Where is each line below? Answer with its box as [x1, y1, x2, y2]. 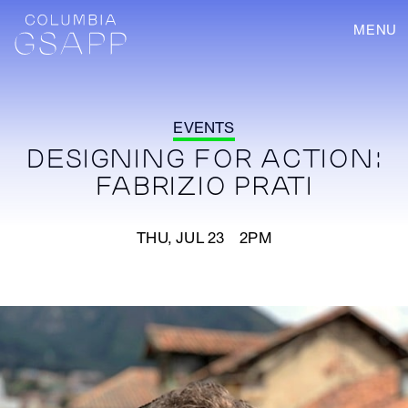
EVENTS [173, 118, 235, 138]
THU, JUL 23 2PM [137, 229, 271, 248]
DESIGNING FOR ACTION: [25, 146, 383, 174]
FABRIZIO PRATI [95, 173, 313, 201]
